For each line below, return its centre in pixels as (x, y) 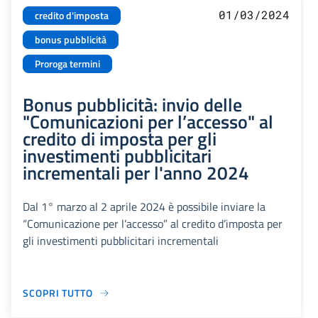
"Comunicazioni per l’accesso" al (148, 122)
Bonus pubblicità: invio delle (132, 105)
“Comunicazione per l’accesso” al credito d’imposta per (153, 224)
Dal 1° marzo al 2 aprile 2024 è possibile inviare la (144, 207)
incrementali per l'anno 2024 (136, 173)
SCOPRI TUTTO (58, 293)
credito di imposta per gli (120, 139)
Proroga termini (67, 64)
